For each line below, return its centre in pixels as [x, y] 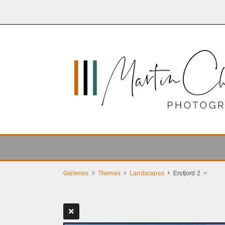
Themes [109, 174]
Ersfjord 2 [187, 174]
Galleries [76, 174]
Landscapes [147, 174]
